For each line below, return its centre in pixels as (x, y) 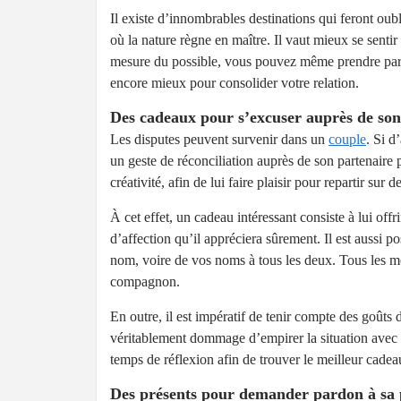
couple (347, 140)
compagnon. (145, 282)
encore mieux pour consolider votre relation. (235, 83)
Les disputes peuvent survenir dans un (219, 140)
